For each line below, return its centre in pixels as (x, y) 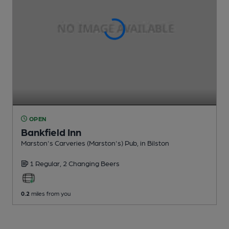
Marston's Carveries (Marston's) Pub (79, 142)
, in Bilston (153, 142)
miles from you (50, 193)
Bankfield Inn (51, 132)
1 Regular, (46, 163)
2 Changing (82, 163)
